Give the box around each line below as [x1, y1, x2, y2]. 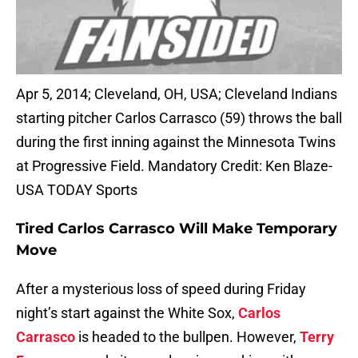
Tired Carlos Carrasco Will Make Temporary [16, 220, 337, 238]
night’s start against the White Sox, [16, 304, 238, 322]
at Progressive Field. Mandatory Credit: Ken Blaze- [16, 157, 332, 175]
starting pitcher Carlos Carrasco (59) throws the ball [16, 109, 342, 127]
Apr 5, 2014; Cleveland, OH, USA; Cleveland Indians [16, 86, 337, 103]
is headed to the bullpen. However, [75, 328, 300, 346]
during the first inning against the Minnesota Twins [16, 133, 336, 151]
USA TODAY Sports [16, 181, 137, 199]
